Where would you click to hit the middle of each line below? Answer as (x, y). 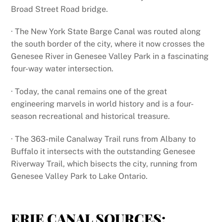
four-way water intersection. (62, 69)
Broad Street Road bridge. (60, 9)
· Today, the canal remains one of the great (89, 92)
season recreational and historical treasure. (91, 116)
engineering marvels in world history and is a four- (103, 104)
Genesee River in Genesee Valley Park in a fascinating (110, 56)
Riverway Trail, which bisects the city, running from (104, 164)
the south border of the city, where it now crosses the (108, 44)
